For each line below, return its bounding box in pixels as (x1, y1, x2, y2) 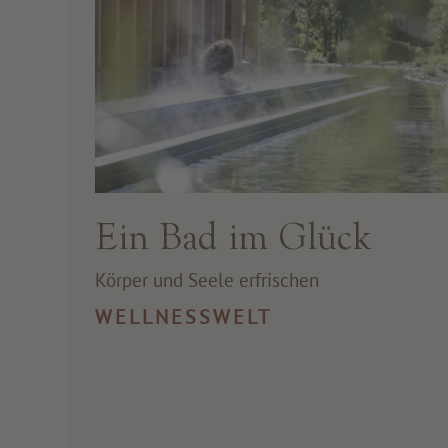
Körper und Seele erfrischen (95, 267, 320, 292)
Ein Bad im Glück (95, 214, 372, 258)
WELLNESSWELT (95, 303, 273, 330)
